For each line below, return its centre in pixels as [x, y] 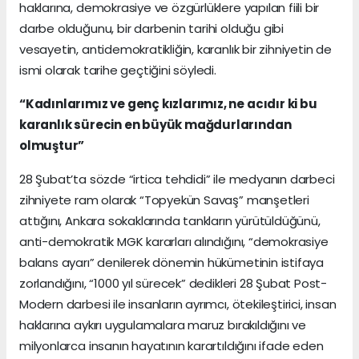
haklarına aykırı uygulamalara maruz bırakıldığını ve [163, 325]
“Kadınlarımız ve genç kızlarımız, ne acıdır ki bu [168, 104]
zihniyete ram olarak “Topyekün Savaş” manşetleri [164, 200]
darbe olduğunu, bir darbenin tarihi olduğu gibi [151, 29]
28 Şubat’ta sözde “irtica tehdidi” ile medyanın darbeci [177, 179]
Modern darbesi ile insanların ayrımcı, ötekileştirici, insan [178, 305]
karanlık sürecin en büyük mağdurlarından [155, 125]
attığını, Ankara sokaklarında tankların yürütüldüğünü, [170, 221]
